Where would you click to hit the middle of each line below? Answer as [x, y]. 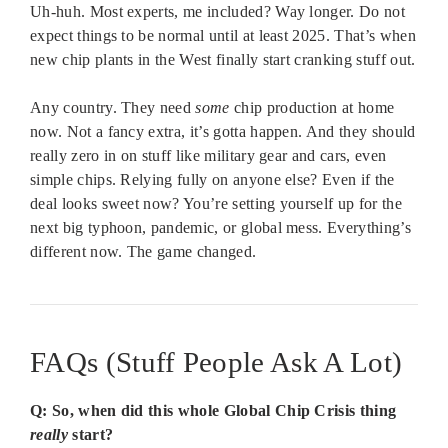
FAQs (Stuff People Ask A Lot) [216, 361]
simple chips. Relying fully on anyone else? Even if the [212, 179]
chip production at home [312, 107]
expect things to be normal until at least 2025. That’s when [223, 35]
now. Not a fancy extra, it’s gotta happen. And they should [223, 131]
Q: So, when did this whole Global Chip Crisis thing [213, 410]
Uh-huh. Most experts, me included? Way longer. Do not [217, 11]
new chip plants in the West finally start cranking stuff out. [223, 59]
